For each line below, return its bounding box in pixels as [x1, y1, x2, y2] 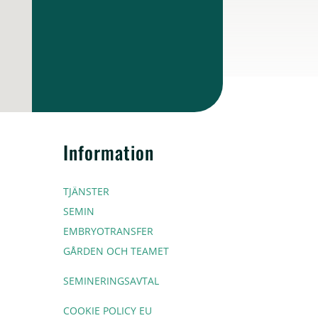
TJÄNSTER [63, 184, 110, 198]
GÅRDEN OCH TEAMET [63, 243, 170, 258]
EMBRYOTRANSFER [63, 224, 154, 238]
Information [63, 138, 155, 167]
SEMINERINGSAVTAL [63, 273, 160, 287]
